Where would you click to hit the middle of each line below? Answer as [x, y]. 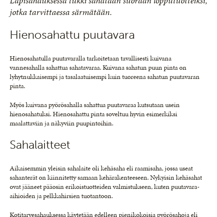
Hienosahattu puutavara [72, 34]
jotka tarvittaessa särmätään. [61, 12]
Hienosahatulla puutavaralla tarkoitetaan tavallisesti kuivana [91, 58]
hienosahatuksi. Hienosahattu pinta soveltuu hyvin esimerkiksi [93, 114]
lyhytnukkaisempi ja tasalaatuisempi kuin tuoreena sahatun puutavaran [105, 77]
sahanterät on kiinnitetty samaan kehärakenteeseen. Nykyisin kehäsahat [106, 177]
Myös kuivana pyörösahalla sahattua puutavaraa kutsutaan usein [95, 105]
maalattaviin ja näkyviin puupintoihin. [62, 123]
